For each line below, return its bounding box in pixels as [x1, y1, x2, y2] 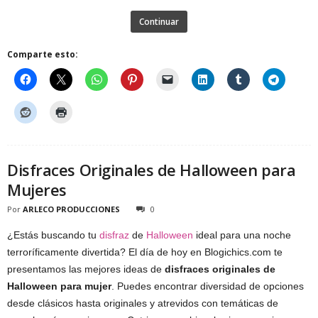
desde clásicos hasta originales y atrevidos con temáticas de [7, 297, 278, 309]
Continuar [139, 16, 179, 28]
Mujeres [7, 179, 67, 200]
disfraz [99, 229, 129, 241]
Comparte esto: [7, 48, 78, 60]
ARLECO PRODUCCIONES [23, 204, 120, 214]
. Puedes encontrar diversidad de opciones [111, 280, 304, 292]
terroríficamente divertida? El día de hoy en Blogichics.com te [7, 246, 283, 258]
